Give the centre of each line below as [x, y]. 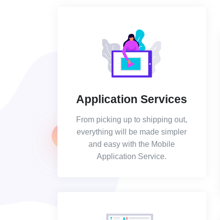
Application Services [132, 99]
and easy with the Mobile [132, 144]
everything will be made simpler [132, 132]
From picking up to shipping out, [132, 120]
